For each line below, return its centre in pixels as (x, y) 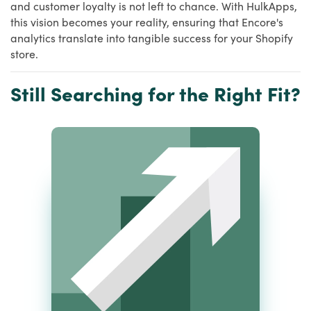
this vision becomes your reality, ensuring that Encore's (147, 21)
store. (24, 53)
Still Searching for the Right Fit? (155, 93)
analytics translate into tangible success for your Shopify (152, 37)
